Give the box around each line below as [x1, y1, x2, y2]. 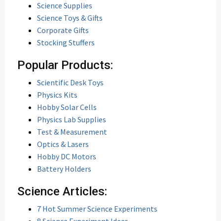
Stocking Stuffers [37, 37, 95, 47]
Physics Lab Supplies [37, 114, 106, 124]
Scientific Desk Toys [37, 77, 104, 87]
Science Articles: [17, 184, 107, 198]
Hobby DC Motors [37, 151, 96, 161]
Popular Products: [17, 58, 113, 72]
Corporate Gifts [37, 25, 89, 35]
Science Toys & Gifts [37, 13, 103, 23]
